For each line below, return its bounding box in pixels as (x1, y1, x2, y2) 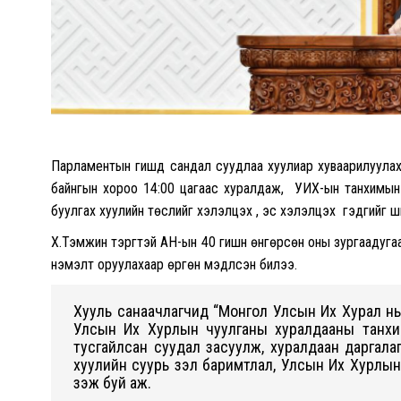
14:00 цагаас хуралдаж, (138, 179, 290, 197)
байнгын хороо (51, 179, 139, 197)
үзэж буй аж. (73, 372, 158, 392)
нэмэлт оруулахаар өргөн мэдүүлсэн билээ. (51, 255, 301, 273)
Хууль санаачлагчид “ (73, 301, 218, 320)
